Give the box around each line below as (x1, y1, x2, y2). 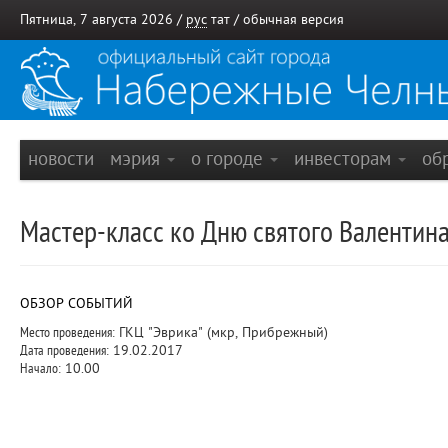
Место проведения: (20, 325, 115, 340)
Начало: (20, 361, 61, 376)
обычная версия (243, 12, 344, 27)
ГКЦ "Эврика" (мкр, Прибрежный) (115, 325, 328, 340)
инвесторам (294, 148, 396, 169)
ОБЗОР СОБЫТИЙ (20, 296, 133, 311)
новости (28, 148, 94, 169)
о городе (191, 148, 268, 169)
